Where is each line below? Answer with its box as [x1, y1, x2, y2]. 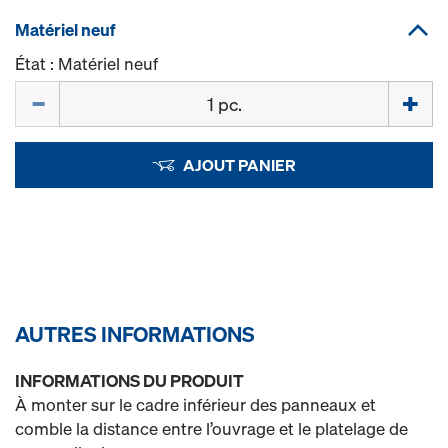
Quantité [14, 80, 80, 103]
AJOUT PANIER [182, 154, 296, 176]
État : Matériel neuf [15, 52, 158, 75]
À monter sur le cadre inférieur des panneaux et [15, 393, 376, 416]
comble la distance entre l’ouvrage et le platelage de [15, 417, 408, 440]
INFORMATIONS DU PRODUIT [15, 369, 244, 392]
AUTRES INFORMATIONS [15, 320, 255, 348]
